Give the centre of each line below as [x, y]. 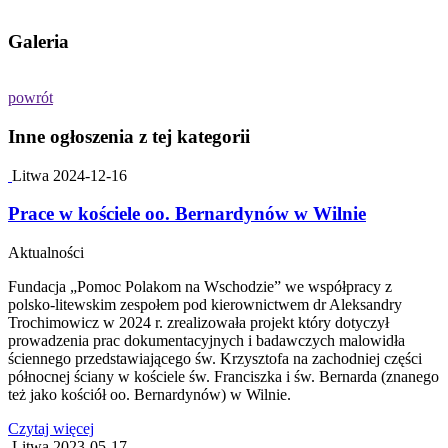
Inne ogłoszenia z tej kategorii [129, 137]
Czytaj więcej [51, 429]
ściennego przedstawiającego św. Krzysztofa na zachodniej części [215, 359]
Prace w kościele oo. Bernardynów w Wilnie [187, 214]
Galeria [38, 41]
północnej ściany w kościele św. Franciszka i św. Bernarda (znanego [223, 377]
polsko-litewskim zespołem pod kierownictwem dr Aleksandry [205, 305]
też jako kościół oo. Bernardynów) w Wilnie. [149, 395]
